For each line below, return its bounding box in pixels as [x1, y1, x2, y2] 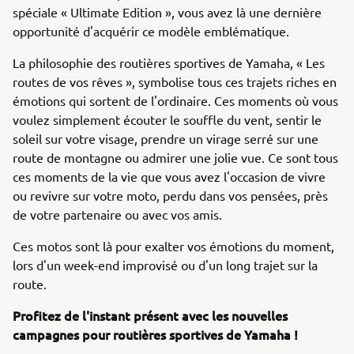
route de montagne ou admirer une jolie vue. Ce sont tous [13, 149, 338, 165]
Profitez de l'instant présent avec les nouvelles [13, 307, 288, 324]
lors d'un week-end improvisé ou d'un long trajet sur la [13, 257, 318, 273]
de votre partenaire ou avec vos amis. [13, 206, 222, 222]
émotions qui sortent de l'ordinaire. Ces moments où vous [13, 92, 338, 108]
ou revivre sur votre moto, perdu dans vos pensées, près [13, 187, 328, 203]
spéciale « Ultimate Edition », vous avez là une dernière [13, 4, 322, 20]
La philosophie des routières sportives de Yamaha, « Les [13, 55, 325, 70]
